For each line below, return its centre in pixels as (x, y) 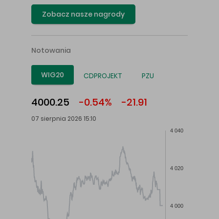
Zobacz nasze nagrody (83, 14)
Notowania (51, 51)
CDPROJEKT (103, 76)
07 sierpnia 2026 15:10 (64, 119)
